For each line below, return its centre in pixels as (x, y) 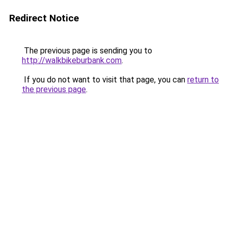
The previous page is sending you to (87, 51)
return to (203, 80)
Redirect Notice (44, 18)
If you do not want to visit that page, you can (105, 80)
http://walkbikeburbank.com (72, 60)
